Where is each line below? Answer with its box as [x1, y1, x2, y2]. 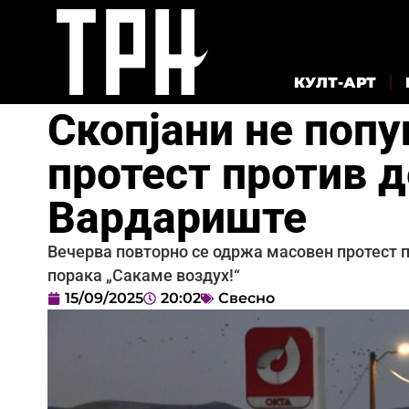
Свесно [218, 288, 275, 307]
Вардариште [47, 191, 307, 244]
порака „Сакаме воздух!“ [47, 266, 240, 285]
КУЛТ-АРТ [294, 73, 376, 91]
